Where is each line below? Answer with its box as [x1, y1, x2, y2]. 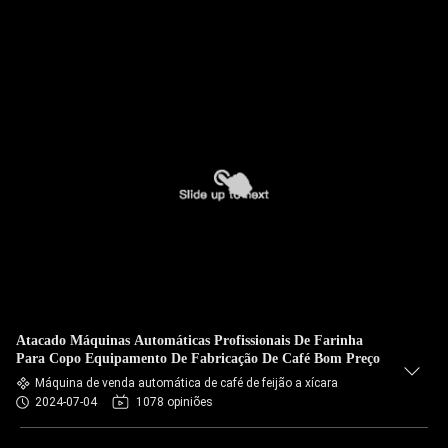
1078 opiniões [136, 395, 213, 409]
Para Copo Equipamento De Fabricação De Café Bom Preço [16, 351, 380, 366]
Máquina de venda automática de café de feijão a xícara [35, 376, 338, 390]
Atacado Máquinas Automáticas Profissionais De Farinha [16, 333, 363, 348]
